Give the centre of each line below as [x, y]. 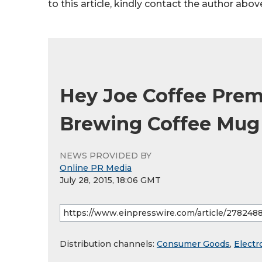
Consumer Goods [193, 244]
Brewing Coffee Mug [160, 124]
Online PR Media [96, 168]
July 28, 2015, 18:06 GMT [110, 180]
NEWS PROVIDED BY [106, 156]
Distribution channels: [108, 244]
